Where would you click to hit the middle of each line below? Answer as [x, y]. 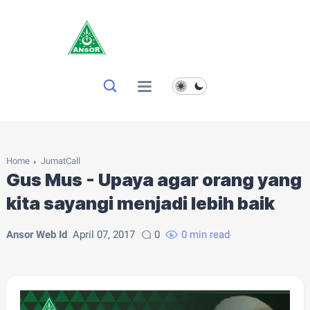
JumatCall [60, 161]
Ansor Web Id [36, 235]
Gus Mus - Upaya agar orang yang [154, 180]
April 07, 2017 [103, 235]
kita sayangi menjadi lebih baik [140, 203]
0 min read [205, 235]
